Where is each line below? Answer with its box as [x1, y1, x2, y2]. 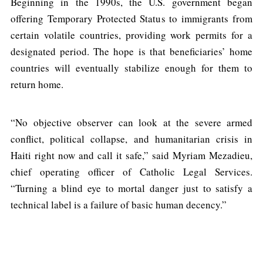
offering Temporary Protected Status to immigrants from [11, 12, 252, 26]
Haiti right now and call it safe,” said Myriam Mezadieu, [11, 149, 252, 163]
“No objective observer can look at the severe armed [11, 116, 252, 130]
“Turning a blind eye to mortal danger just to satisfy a [11, 181, 252, 195]
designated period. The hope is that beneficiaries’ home [11, 45, 252, 59]
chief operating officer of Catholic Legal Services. [11, 165, 252, 179]
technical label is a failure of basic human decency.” [11, 198, 227, 212]
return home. [11, 77, 63, 92]
